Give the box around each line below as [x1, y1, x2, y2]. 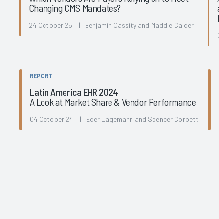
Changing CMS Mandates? [28, 2, 121, 14]
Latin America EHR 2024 [29, 86, 118, 98]
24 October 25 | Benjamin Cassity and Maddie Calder [28, 21, 194, 29]
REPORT [29, 71, 53, 80]
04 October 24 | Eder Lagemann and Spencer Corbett [29, 114, 199, 123]
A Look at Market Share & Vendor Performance [29, 95, 196, 108]
